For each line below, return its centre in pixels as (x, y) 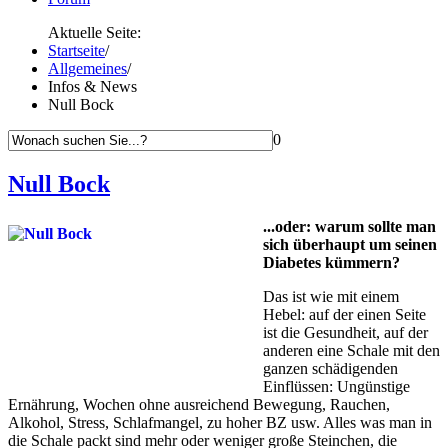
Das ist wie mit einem (331, 296)
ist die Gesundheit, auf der (345, 332)
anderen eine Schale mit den (351, 350)
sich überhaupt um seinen (350, 244)
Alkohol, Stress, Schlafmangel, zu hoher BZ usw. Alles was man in (220, 422)
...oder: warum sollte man (349, 226)
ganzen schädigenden (330, 368)
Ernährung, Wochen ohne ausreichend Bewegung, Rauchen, (199, 404)
